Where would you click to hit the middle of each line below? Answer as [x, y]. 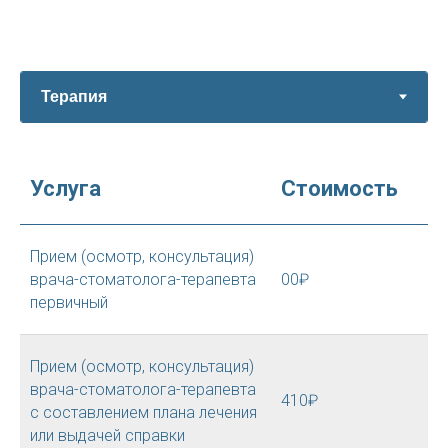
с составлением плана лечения [143, 412]
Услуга [65, 188]
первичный [69, 302]
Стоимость [339, 188]
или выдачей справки [107, 435]
